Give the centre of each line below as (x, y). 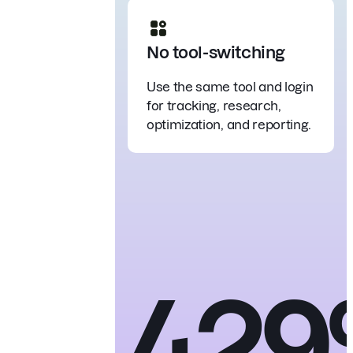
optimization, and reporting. (229, 124)
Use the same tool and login (230, 86)
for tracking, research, (214, 105)
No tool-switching (216, 52)
